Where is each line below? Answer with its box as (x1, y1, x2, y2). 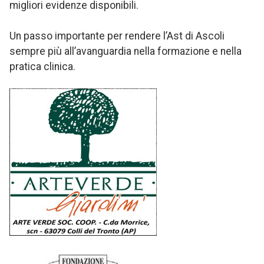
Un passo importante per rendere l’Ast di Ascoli (9, 30, 225, 42)
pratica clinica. (9, 61, 75, 73)
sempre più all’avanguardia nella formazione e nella (9, 45, 242, 58)
